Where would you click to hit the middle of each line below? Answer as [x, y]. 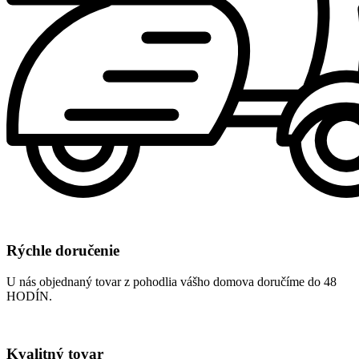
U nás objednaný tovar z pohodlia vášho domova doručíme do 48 [171, 281]
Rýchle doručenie [63, 251]
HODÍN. [29, 296]
